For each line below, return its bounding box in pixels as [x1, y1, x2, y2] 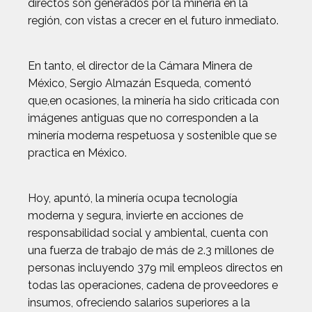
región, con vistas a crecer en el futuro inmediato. [28, 14, 279, 28]
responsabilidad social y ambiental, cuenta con [28, 226, 268, 240]
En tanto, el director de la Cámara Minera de [28, 59, 252, 73]
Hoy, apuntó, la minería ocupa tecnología [28, 192, 237, 205]
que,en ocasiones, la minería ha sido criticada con [28, 94, 279, 108]
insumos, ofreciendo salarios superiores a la [28, 296, 250, 310]
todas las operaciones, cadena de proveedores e [28, 279, 278, 292]
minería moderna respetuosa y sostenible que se [28, 129, 276, 143]
